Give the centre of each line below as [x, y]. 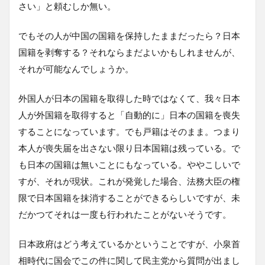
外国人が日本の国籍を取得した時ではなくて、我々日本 [129, 98]
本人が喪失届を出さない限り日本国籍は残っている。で [129, 148]
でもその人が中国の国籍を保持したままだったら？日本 [129, 35]
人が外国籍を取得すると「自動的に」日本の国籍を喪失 [129, 114]
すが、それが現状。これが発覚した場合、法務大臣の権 [129, 181]
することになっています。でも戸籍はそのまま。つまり [129, 131]
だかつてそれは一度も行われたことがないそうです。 [125, 214]
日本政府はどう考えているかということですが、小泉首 [129, 243]
